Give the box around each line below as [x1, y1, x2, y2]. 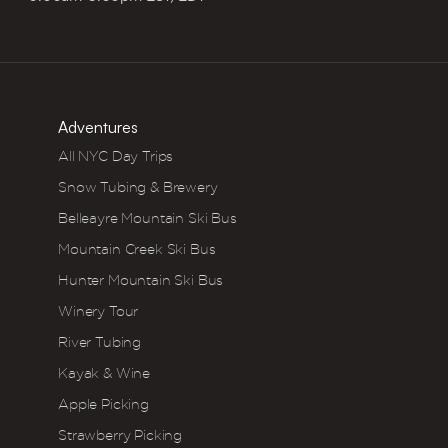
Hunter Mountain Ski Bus [58, 272, 224, 288]
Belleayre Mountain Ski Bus [58, 210, 237, 226]
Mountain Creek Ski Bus [58, 241, 216, 257]
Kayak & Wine [58, 365, 151, 381]
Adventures [58, 117, 138, 137]
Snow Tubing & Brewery [58, 179, 218, 195]
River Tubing [58, 334, 142, 350]
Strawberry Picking [58, 427, 183, 443]
